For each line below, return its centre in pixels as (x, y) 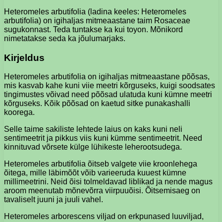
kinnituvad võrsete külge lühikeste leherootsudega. (93, 147)
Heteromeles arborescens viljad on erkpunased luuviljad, (104, 217)
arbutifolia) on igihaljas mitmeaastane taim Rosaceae (97, 20)
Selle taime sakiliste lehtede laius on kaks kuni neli (93, 129)
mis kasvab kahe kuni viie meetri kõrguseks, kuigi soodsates (110, 86)
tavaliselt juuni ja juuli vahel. (54, 200)
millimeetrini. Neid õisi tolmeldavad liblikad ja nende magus (108, 182)
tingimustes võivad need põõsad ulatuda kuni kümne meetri (108, 95)
